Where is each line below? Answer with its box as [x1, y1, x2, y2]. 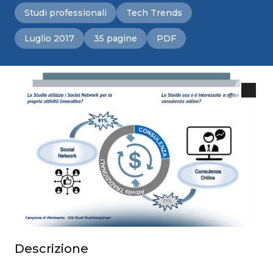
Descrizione [15, 241, 88, 256]
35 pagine [94, 33, 137, 44]
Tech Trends [126, 7, 182, 18]
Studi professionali [24, 7, 107, 18]
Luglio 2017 [24, 33, 74, 44]
